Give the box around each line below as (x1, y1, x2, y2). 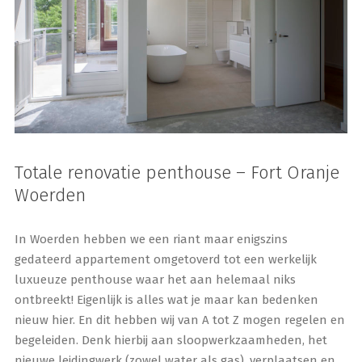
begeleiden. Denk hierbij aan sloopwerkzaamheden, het (14, 332, 327, 347)
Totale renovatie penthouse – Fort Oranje (14, 161, 339, 183)
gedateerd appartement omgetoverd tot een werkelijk (14, 251, 317, 267)
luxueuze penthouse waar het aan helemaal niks (14, 271, 296, 287)
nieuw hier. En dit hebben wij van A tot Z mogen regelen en (14, 312, 345, 327)
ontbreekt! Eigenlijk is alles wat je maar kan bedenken (14, 292, 318, 307)
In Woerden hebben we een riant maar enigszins (14, 231, 288, 246)
